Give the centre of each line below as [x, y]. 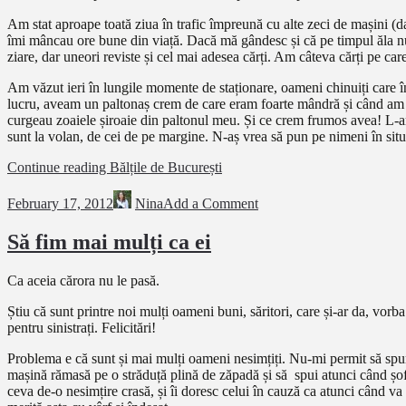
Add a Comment [211, 203]
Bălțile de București [166, 167]
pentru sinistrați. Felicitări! [82, 327]
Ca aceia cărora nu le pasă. [83, 280]
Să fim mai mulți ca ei [109, 242]
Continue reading [58, 167]
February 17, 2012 [60, 203]
